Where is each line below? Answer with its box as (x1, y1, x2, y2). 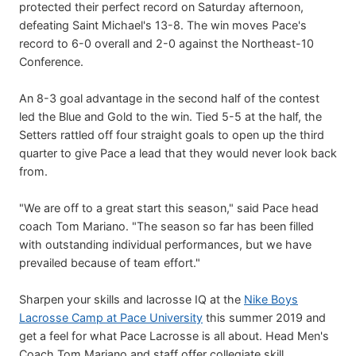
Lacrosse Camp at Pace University (19, 310, 203, 324)
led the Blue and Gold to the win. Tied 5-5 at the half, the (19, 109, 322, 123)
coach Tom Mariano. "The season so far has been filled (19, 219, 314, 233)
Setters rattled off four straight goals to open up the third (19, 127, 324, 141)
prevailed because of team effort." (19, 255, 200, 269)
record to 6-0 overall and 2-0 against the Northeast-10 (19, 36, 314, 50)
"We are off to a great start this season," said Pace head (19, 200, 319, 215)
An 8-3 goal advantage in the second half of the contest (19, 91, 319, 105)
